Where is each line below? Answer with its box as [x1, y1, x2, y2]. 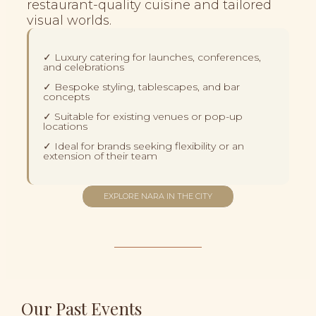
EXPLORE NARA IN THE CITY [104, 190, 212, 201]
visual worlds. [27, 12, 111, 28]
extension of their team [43, 149, 157, 162]
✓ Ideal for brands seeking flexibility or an [43, 139, 244, 152]
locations [43, 119, 87, 133]
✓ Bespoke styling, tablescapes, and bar [43, 80, 240, 93]
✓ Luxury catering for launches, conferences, [43, 50, 261, 63]
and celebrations [43, 60, 124, 73]
